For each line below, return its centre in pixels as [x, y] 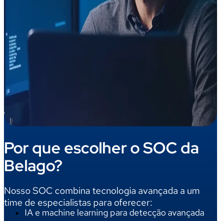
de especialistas [57, 203]
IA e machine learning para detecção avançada [114, 213]
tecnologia [114, 191]
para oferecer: [122, 203]
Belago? [33, 165]
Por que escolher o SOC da [101, 147]
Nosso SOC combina [47, 191]
